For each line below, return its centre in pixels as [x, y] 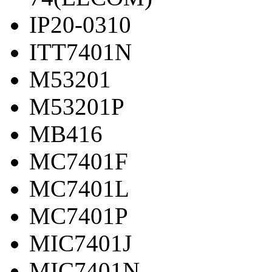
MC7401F [79, 161]
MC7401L [79, 189]
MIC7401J [80, 243]
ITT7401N [80, 52]
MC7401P [79, 216]
